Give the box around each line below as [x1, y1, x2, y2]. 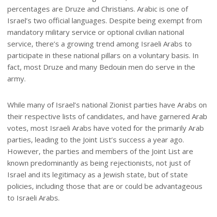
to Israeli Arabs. [7, 193, 60, 203]
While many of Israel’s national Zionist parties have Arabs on [7, 100, 207, 110]
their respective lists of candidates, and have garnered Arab [7, 111, 207, 122]
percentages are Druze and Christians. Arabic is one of [7, 4, 188, 14]
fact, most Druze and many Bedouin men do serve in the [7, 62, 195, 72]
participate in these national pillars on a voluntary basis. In [7, 50, 199, 61]
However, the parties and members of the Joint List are [7, 146, 193, 156]
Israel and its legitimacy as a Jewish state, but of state [7, 170, 188, 180]
